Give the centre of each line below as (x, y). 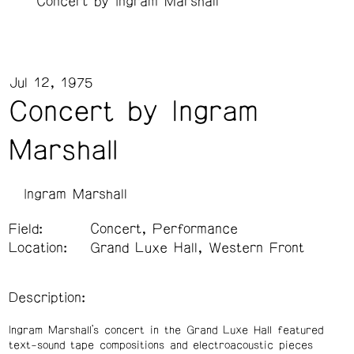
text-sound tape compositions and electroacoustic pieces (160, 345)
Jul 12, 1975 (51, 83)
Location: (38, 249)
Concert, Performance (164, 230)
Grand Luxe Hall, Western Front (197, 249)
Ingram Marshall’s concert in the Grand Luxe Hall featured (166, 330)
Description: (47, 298)
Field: (25, 230)
